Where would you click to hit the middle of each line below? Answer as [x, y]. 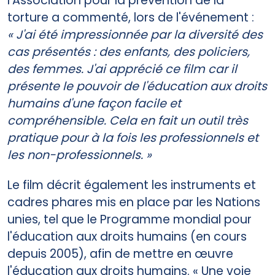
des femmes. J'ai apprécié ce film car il [122, 69]
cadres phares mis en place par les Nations [134, 202]
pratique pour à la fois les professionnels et [133, 137]
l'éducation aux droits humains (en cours [127, 236]
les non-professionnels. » [79, 155]
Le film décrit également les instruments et [132, 185]
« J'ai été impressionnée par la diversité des [135, 34]
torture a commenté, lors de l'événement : [131, 17]
